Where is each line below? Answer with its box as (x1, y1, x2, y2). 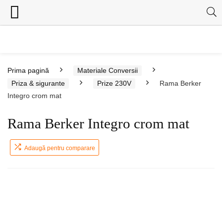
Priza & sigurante (11, 79, 65, 87)
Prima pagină (7, 66, 49, 74)
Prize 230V (97, 79, 131, 87)
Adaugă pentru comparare (24, 145, 95, 152)
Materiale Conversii (77, 66, 138, 74)
